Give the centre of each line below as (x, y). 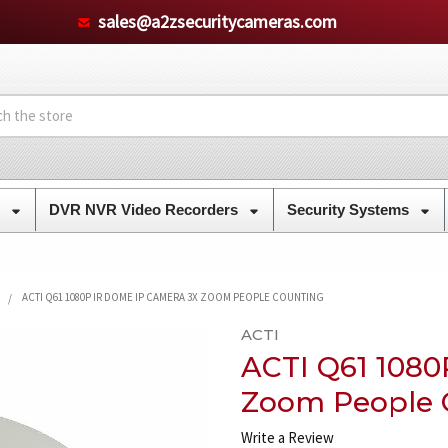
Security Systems (349, 209)
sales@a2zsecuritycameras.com (217, 21)
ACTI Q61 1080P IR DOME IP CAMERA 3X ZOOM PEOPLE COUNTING (172, 296)
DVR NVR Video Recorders (145, 209)
